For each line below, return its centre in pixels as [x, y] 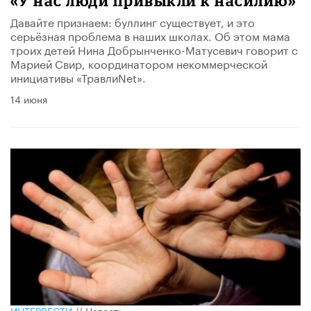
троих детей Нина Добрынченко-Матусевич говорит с [154, 49]
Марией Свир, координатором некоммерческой [139, 63]
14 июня [29, 99]
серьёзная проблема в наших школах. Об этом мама [150, 35]
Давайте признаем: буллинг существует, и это [133, 21]
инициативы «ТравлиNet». [78, 77]
